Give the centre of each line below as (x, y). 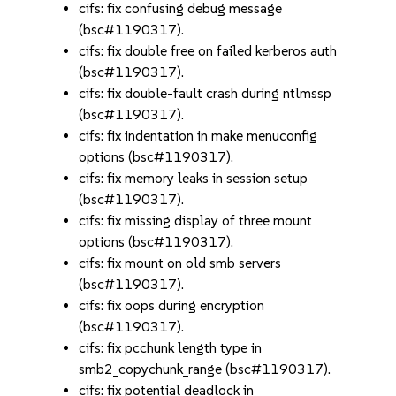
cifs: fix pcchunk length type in (171, 348)
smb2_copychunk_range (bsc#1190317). (205, 369)
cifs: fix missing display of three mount (196, 221)
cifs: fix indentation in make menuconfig (198, 136)
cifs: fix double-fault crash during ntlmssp (206, 93)
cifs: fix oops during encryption (172, 305)
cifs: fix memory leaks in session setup (194, 178)
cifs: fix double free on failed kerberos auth (208, 51)
